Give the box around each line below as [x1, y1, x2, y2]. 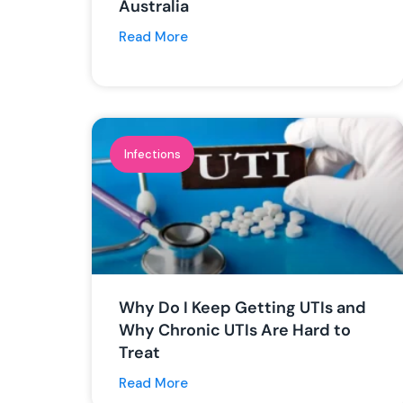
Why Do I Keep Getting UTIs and [119, 296, 366, 318]
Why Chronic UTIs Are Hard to [119, 318, 351, 341]
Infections [123, 147, 181, 163]
